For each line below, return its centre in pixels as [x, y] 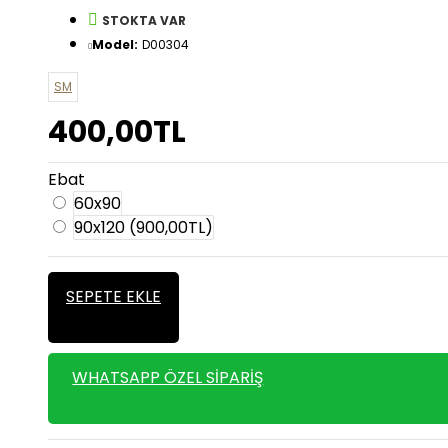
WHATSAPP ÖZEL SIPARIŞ [168, 377]
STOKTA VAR [144, 20]
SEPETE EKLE [113, 296]
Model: [115, 44]
